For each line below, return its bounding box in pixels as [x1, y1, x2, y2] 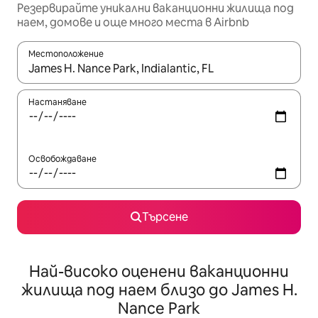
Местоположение [28, 48, 104, 60]
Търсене [141, 209, 188, 224]
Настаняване [28, 97, 87, 108]
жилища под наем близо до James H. [21, 280, 297, 300]
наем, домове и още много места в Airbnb [17, 15, 249, 30]
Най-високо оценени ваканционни [29, 261, 289, 282]
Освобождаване [28, 153, 97, 165]
